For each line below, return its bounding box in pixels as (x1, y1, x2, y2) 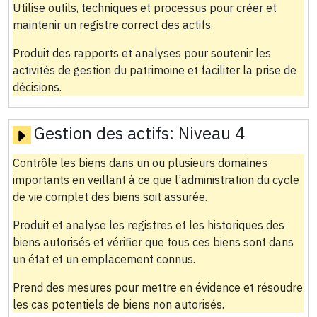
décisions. (12, 80, 62, 95)
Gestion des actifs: (33, 122, 178, 144)
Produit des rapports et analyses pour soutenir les (12, 46, 271, 61)
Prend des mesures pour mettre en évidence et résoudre (12, 280, 303, 295)
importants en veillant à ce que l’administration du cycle (12, 173, 299, 188)
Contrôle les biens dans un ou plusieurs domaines (12, 156, 267, 171)
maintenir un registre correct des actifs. (12, 18, 213, 33)
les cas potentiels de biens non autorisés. (12, 297, 224, 312)
